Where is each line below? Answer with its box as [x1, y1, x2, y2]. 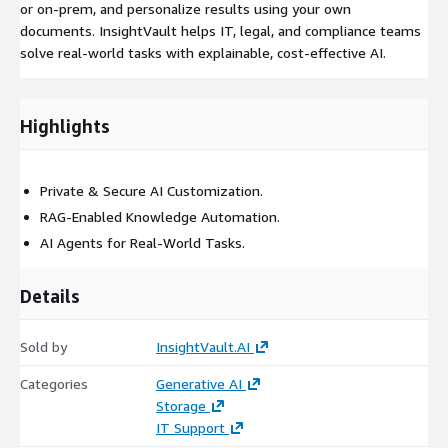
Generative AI [155, 374, 242, 392]
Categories [20, 374, 88, 392]
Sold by [20, 337, 67, 355]
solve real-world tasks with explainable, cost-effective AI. [20, 43, 386, 61]
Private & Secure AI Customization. [40, 181, 263, 199]
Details [20, 284, 80, 307]
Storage [155, 396, 206, 414]
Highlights [20, 114, 110, 137]
